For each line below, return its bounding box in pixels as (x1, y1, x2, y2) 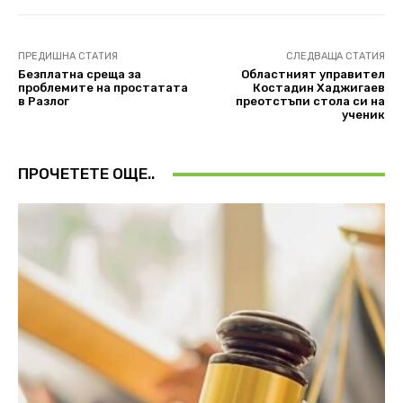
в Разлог (18, 94, 69, 109)
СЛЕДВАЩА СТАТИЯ (285, 50, 385, 63)
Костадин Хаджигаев (252, 81, 385, 95)
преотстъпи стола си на (235, 94, 385, 109)
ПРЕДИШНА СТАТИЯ (18, 50, 118, 63)
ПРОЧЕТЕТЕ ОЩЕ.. (18, 165, 155, 184)
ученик (341, 108, 385, 122)
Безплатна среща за (18, 67, 141, 82)
